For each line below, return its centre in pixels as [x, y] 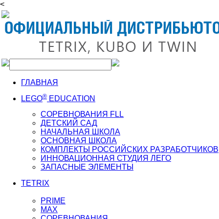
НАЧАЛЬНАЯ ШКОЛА [80, 132]
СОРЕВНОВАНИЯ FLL [82, 114]
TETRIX [35, 183]
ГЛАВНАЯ [40, 82]
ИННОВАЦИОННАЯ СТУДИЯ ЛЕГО [106, 158]
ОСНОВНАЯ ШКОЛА [79, 141]
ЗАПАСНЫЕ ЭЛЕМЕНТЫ [87, 167]
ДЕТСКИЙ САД [69, 123]
